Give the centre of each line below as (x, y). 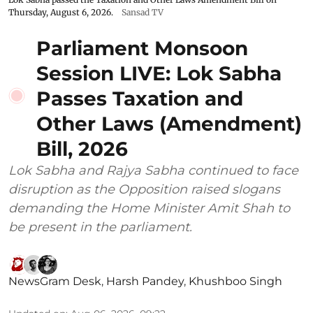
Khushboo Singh (235, 281)
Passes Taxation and (140, 98)
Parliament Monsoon (142, 48)
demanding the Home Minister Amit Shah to (149, 208)
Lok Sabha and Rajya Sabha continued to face (153, 170)
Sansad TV (143, 12)
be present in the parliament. (100, 227)
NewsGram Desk (55, 281)
